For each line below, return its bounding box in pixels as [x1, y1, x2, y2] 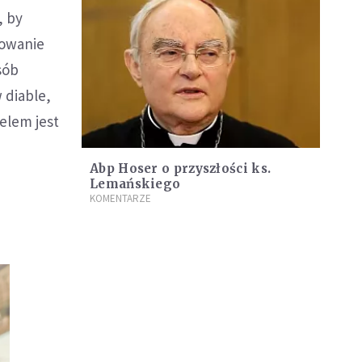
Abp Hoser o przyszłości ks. [90, 161, 271, 177]
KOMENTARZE [90, 192, 151, 206]
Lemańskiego [90, 176, 181, 192]
